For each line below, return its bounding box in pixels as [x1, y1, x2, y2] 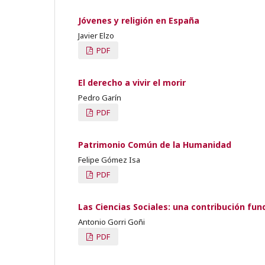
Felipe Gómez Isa [78, 154, 140, 165]
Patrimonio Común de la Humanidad [78, 138, 231, 150]
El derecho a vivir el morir [78, 76, 186, 88]
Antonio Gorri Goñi [78, 216, 145, 227]
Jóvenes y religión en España [78, 14, 199, 26]
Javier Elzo [78, 30, 114, 41]
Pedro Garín [78, 92, 121, 103]
